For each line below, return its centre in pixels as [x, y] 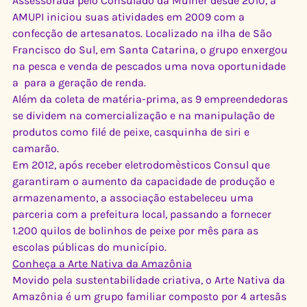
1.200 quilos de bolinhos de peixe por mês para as [137, 231]
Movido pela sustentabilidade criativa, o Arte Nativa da [150, 280]
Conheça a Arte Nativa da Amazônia [102, 264]
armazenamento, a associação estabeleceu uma [134, 198]
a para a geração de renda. [79, 83]
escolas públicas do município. [89, 247]
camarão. [36, 149]
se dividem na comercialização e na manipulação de [145, 116]
